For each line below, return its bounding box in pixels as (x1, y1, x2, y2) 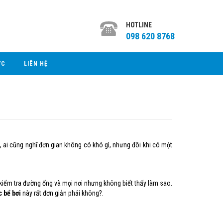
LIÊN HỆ (24, 60, 48, 67)
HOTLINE (126, 21, 152, 29)
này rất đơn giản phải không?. (22, 189, 104, 197)
